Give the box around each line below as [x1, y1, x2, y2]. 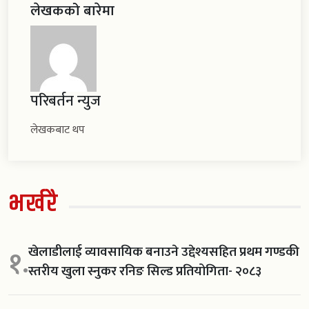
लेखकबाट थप [30, 121, 85, 140]
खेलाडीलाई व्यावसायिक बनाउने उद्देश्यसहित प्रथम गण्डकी [28, 241, 299, 263]
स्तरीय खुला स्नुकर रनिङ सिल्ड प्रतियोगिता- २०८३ [28, 260, 261, 283]
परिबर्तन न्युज [30, 88, 101, 114]
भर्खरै [8, 185, 59, 223]
